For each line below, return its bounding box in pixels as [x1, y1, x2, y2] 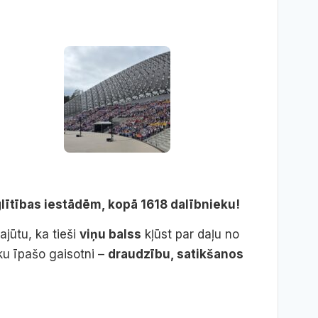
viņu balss [79, 227, 141, 242]
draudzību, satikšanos [108, 247, 243, 262]
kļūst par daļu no [141, 227, 239, 242]
